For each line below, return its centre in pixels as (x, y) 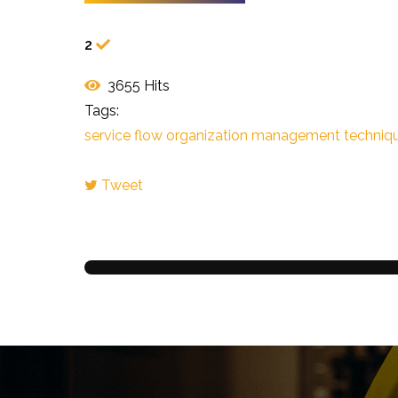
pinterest (112, 209)
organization (207, 135)
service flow (123, 135)
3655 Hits (135, 85)
